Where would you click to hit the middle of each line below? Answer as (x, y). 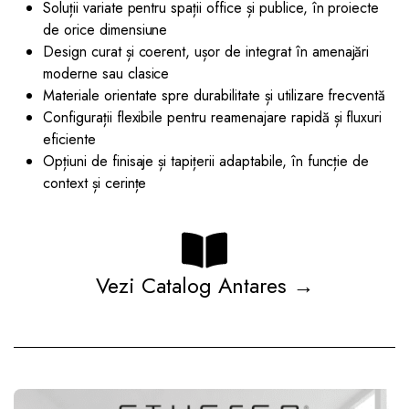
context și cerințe (95, 184)
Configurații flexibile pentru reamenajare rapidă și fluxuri (213, 118)
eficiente (69, 140)
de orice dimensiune (105, 30)
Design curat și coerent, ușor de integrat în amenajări (206, 52)
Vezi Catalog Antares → (204, 286)
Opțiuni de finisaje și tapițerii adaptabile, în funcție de (206, 162)
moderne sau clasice (106, 74)
